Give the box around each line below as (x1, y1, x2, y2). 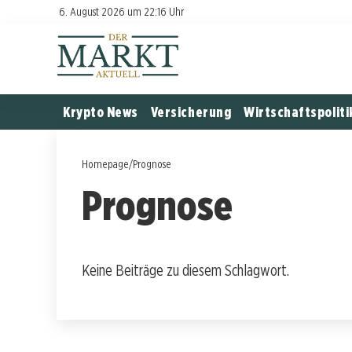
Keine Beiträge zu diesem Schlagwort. (82, 260, 289, 280)
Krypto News (63, 103, 138, 120)
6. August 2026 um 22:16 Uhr (59, 5, 184, 18)
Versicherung (150, 103, 232, 120)
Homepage (82, 156, 129, 170)
